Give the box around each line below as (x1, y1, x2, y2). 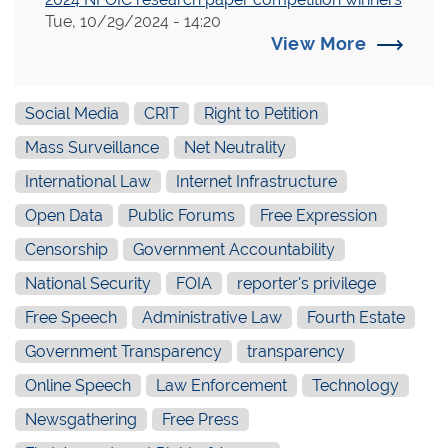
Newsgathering (25, 410, 137, 429)
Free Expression (260, 206, 377, 225)
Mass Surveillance (25, 138, 159, 157)
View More (270, 33, 366, 54)
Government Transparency (25, 342, 222, 361)
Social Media (25, 104, 119, 123)
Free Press (162, 410, 239, 429)
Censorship (25, 240, 108, 259)
